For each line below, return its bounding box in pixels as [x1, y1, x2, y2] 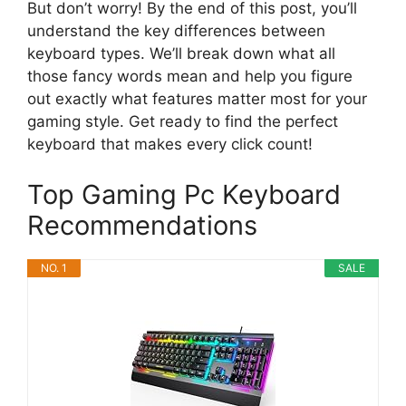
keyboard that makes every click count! [27, 135, 313, 154]
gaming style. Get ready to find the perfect [27, 112, 338, 131]
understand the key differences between [27, 22, 325, 41]
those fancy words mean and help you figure [27, 67, 353, 86]
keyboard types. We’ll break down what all [27, 44, 335, 63]
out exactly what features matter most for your [27, 90, 367, 109]
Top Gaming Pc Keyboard [27, 178, 341, 210]
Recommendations [27, 208, 257, 241]
